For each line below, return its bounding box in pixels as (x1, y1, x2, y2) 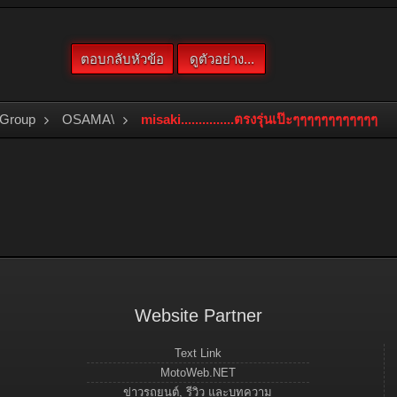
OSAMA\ (62, 112, 114, 127)
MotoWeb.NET (160, 366, 236, 379)
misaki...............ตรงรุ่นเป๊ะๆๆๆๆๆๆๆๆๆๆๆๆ (141, 112, 378, 127)
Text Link (174, 346, 222, 360)
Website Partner (134, 306, 262, 325)
